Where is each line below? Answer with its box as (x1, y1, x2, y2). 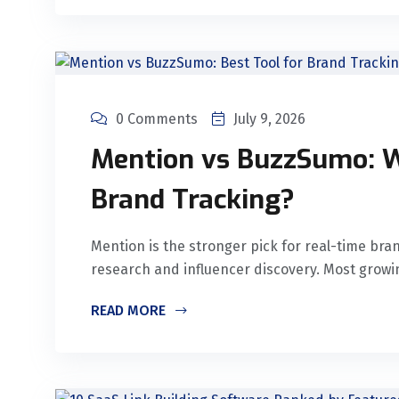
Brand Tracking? (91, 181, 295, 217)
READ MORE (91, 301, 169, 319)
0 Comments (116, 110, 198, 127)
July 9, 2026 (233, 110, 305, 127)
